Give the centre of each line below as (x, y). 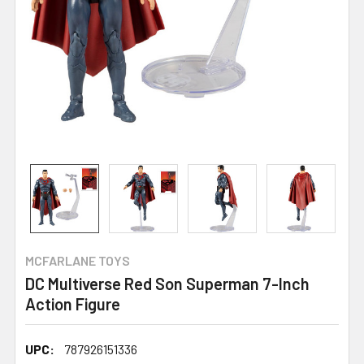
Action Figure (73, 303)
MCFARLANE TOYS (78, 260)
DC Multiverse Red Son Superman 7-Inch (167, 283)
